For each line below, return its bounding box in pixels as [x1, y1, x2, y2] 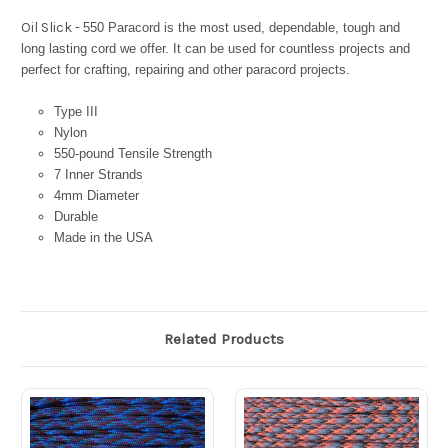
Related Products [164, 330, 284, 349]
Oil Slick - [21, 19, 83, 37]
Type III [53, 104, 98, 120]
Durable [53, 209, 98, 225]
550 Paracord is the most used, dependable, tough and [83, 20, 400, 36]
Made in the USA [53, 230, 153, 246]
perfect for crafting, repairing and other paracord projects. [21, 62, 350, 78]
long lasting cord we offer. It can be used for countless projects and [21, 41, 410, 57]
